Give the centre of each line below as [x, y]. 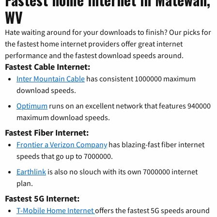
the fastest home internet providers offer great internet [94, 44]
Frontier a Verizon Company [62, 145]
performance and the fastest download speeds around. [94, 55]
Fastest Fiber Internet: [47, 133]
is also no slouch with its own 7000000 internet [122, 172]
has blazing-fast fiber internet [156, 145]
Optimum [32, 106]
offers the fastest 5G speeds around [152, 210]
